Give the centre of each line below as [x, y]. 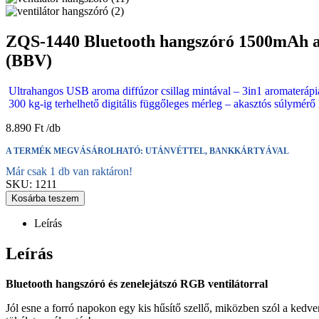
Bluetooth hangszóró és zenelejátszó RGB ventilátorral [137, 283]
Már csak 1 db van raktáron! [69, 171]
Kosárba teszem [45, 198]
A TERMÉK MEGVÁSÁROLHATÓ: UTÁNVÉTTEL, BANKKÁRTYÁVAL [147, 151]
